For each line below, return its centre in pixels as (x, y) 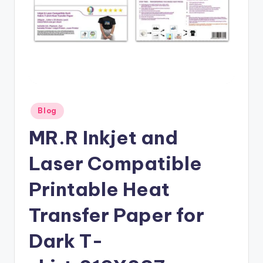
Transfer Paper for (117, 215)
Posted (41, 108)
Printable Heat (99, 189)
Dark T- (66, 240)
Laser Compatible (115, 163)
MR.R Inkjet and (103, 137)
